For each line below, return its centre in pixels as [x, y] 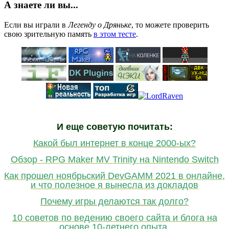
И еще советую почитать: [114, 127]
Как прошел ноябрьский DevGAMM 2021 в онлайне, [114, 176]
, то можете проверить [170, 25]
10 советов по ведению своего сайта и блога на [114, 217]
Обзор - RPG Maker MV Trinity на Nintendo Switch [114, 159]
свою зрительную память [49, 34]
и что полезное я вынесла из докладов [114, 185]
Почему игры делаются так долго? [114, 201]
